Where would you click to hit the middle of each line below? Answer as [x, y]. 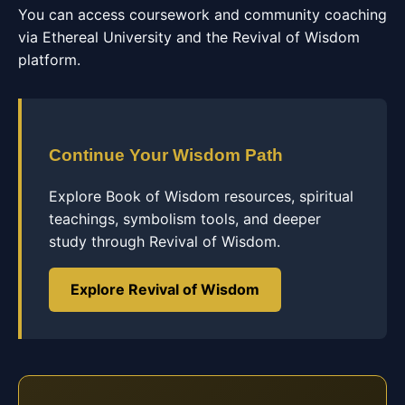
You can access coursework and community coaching [202, 14]
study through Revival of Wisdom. [165, 241]
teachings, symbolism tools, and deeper [185, 219]
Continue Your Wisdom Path [166, 155]
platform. [49, 59]
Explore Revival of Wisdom [165, 289]
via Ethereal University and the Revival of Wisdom [189, 37]
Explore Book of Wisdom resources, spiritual [201, 196]
